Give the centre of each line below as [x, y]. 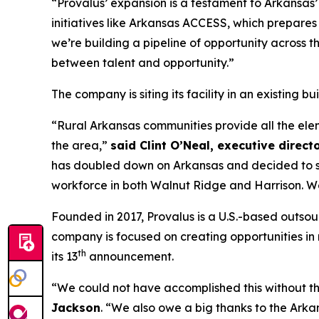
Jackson [76, 308]
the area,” [81, 145]
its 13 [64, 256]
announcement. [130, 256]
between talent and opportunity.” [143, 63]
